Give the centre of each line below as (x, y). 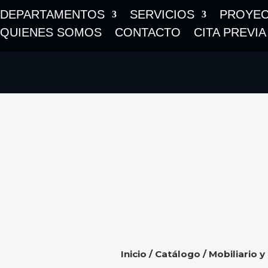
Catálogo (177, 254)
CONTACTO (148, 32)
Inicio (133, 254)
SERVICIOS (162, 14)
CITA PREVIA (230, 32)
